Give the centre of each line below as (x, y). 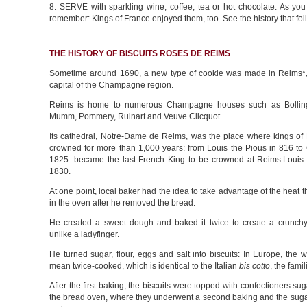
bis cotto (255, 266)
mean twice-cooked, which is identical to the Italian (144, 266)
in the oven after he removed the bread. (122, 203)
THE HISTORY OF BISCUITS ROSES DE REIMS (140, 53)
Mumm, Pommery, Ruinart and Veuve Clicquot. (136, 116)
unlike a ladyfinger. (84, 234)
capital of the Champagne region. (111, 85)
